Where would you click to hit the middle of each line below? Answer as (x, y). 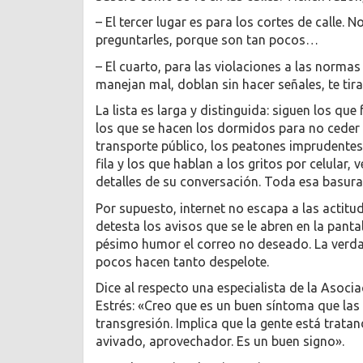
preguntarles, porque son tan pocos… (207, 40)
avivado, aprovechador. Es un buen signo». (220, 342)
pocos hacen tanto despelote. (182, 261)
